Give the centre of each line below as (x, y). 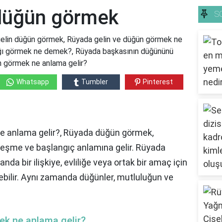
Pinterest (158, 82)
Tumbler (94, 82)
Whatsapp (32, 82)
